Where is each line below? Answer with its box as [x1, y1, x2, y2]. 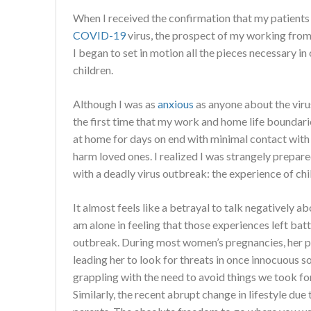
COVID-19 [73, 28, 126, 42]
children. [73, 62, 113, 76]
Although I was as [73, 96, 158, 110]
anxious [158, 96, 194, 110]
